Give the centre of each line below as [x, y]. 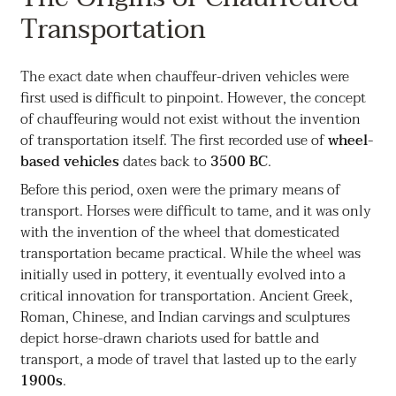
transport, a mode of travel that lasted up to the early [188, 360]
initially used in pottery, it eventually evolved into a [183, 275]
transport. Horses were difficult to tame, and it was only [195, 212]
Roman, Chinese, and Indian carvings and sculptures [185, 318]
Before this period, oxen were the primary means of [180, 190]
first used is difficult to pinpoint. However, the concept [193, 99]
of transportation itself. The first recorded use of [174, 141]
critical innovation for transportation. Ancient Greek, [186, 297]
